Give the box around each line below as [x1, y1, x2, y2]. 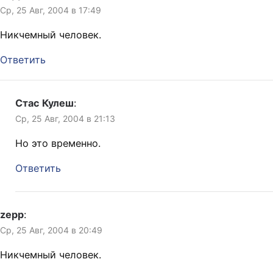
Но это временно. [15, 137, 101, 150]
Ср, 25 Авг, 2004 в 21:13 [15, 113, 115, 124]
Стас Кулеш [15, 97, 74, 110]
